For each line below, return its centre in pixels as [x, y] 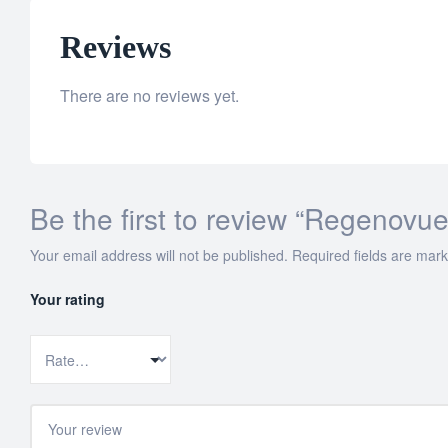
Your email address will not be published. [159, 255]
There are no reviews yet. [149, 96]
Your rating [67, 299]
